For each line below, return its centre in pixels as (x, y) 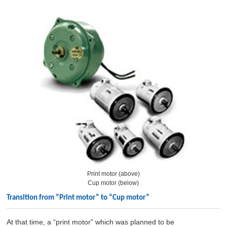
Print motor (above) (113, 174)
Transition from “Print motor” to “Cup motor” (78, 198)
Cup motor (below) (113, 183)
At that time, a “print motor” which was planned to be (91, 222)
